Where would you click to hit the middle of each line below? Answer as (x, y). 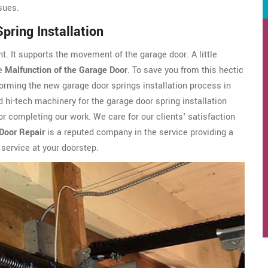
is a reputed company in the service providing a (139, 133)
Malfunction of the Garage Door (66, 71)
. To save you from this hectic (185, 71)
